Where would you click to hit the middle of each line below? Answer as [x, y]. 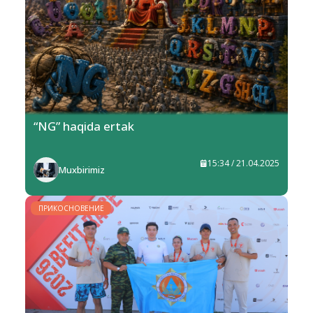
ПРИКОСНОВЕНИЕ [71, 209]
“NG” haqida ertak [84, 126]
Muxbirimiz [82, 170]
